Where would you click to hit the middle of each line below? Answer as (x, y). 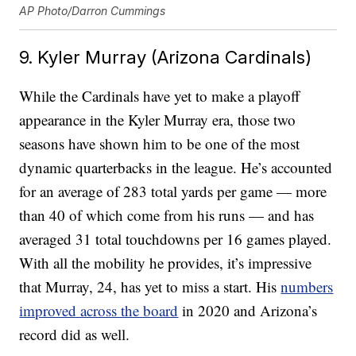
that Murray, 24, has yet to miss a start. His (150, 287)
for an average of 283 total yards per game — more (173, 192)
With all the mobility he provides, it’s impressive (166, 263)
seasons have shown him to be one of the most (160, 144)
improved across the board (99, 311)
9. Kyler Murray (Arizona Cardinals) (166, 57)
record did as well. (75, 335)
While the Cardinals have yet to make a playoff (160, 96)
